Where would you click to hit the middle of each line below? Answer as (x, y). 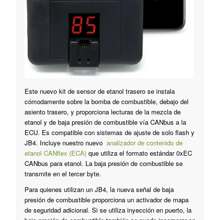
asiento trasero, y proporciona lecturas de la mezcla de (102, 112)
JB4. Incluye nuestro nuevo (65, 143)
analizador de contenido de (144, 143)
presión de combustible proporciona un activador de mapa (106, 200)
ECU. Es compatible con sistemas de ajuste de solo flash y (109, 133)
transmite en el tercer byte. (63, 174)
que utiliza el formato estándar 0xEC (139, 153)
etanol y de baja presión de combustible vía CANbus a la (105, 122)
